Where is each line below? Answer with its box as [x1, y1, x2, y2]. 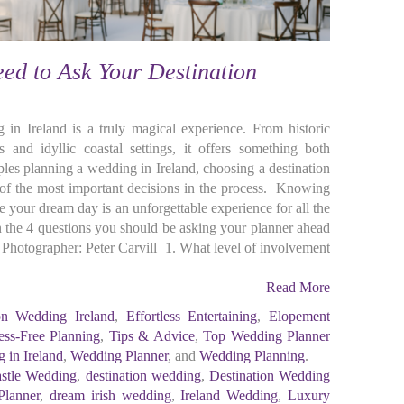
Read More [265, 280, 330, 295]
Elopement [269, 308, 331, 324]
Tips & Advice [108, 328, 195, 344]
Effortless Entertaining [125, 308, 258, 324]
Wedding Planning [198, 348, 305, 363]
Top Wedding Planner [203, 328, 331, 344]
